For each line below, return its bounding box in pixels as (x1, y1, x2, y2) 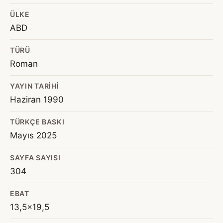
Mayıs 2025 (10, 130, 57, 140)
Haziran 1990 (10, 94, 64, 105)
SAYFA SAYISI (10, 153, 61, 162)
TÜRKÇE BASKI (10, 117, 65, 126)
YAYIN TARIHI (10, 82, 59, 90)
